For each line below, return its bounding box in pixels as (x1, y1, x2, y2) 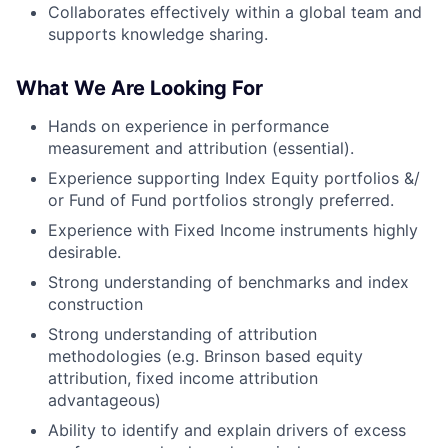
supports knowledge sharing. (48, 24, 268, 45)
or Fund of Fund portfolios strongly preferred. (48, 190, 394, 211)
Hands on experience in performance (48, 116, 329, 137)
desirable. (48, 242, 121, 263)
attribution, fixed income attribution (48, 368, 318, 389)
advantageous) (48, 390, 161, 411)
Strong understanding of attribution (48, 324, 317, 345)
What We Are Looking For (16, 76, 263, 101)
